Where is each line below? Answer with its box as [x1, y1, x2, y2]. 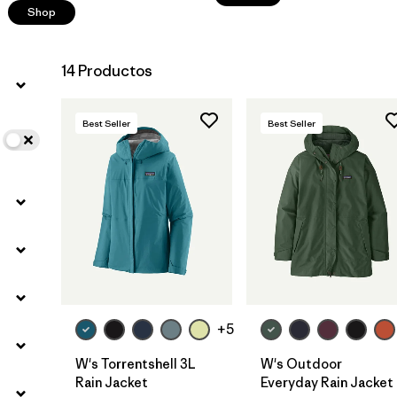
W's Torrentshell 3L [75, 354, 196, 372]
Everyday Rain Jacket [261, 373, 393, 391]
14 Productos [61, 61, 152, 81]
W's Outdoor [261, 354, 342, 372]
